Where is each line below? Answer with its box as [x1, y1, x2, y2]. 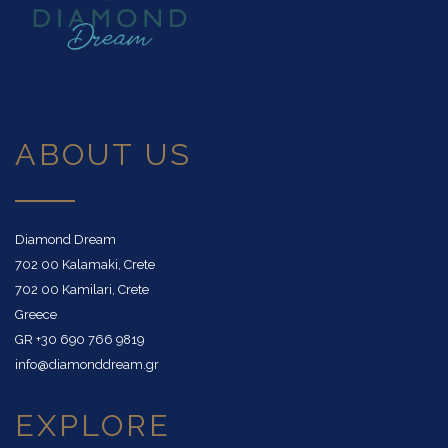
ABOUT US [15, 136, 193, 172]
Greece [15, 307, 57, 322]
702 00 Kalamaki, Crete [15, 257, 155, 272]
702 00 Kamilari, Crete [15, 282, 149, 297]
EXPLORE [15, 407, 172, 443]
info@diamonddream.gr [15, 357, 159, 372]
